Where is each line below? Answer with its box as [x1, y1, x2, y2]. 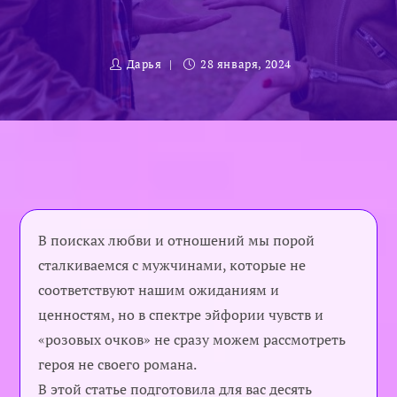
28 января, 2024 [199, 56, 292, 72]
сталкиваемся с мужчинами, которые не [38, 255, 307, 275]
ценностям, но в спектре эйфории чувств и [38, 305, 324, 324]
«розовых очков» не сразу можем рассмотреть [38, 330, 346, 349]
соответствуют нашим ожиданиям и [38, 280, 280, 300]
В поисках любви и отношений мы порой [38, 230, 315, 250]
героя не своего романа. [38, 354, 198, 374]
